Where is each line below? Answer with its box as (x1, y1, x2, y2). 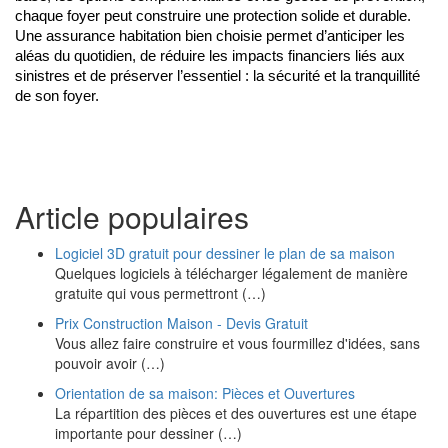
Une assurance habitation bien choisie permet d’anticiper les (15, 28, 405, 44)
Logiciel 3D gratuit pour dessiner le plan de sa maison (55, 243, 395, 263)
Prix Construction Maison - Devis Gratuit (55, 313, 308, 333)
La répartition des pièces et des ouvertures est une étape (55, 403, 417, 423)
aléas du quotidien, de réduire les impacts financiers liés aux (15, 48, 405, 64)
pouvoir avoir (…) (55, 353, 165, 373)
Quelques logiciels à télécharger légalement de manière (55, 263, 408, 283)
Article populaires (15, 195, 249, 238)
